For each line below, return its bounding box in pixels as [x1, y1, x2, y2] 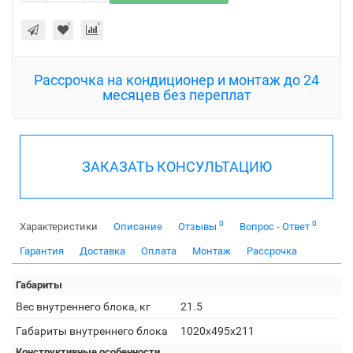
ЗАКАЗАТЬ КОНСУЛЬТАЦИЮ [81, 158, 272, 175]
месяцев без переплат [102, 87, 251, 103]
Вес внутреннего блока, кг [16, 300, 150, 313]
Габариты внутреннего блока [16, 325, 168, 337]
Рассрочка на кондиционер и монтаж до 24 [34, 72, 319, 88]
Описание [113, 221, 162, 232]
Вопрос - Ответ [240, 221, 312, 232]
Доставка [80, 245, 125, 257]
